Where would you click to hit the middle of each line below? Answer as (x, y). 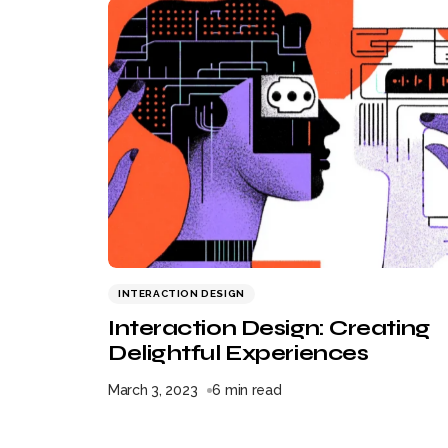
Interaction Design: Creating (269, 328)
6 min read (247, 390)
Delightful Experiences (238, 353)
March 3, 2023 (153, 390)
